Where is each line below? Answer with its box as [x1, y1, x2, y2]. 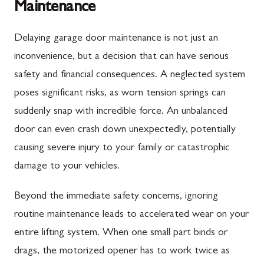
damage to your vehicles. [14, 161, 120, 172]
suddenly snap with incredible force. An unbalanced [14, 106, 227, 117]
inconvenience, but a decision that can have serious [14, 51, 229, 62]
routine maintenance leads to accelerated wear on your [14, 209, 249, 220]
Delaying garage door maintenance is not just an [14, 33, 218, 44]
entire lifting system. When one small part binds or [14, 227, 227, 239]
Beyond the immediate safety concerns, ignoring [14, 191, 218, 202]
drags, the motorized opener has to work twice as [14, 246, 230, 257]
